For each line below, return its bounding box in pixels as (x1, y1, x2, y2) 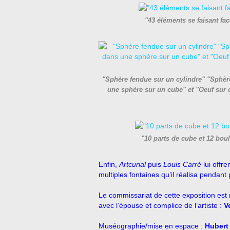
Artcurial (119, 160, 148, 168)
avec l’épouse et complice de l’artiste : (99, 201, 224, 209)
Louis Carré (163, 160, 203, 168)
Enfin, (99, 160, 119, 168)
